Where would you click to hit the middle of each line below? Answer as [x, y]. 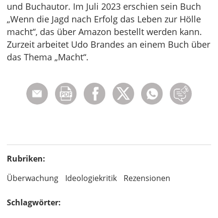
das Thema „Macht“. [48, 57]
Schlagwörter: [34, 203]
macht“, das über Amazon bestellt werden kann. [104, 32]
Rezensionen [147, 178]
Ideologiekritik [91, 178]
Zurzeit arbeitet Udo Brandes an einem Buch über [109, 45]
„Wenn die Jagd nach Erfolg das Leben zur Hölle [104, 19]
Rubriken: [26, 159]
